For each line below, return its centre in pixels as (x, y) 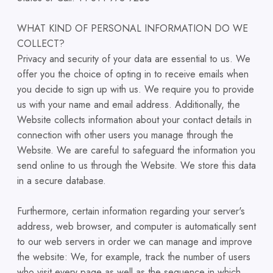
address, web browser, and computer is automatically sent (136, 226)
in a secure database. (62, 181)
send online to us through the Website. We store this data (136, 165)
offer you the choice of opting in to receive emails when (133, 74)
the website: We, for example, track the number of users (134, 257)
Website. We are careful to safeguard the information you (136, 150)
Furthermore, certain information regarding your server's (131, 211)
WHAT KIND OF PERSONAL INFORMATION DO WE (133, 28)
